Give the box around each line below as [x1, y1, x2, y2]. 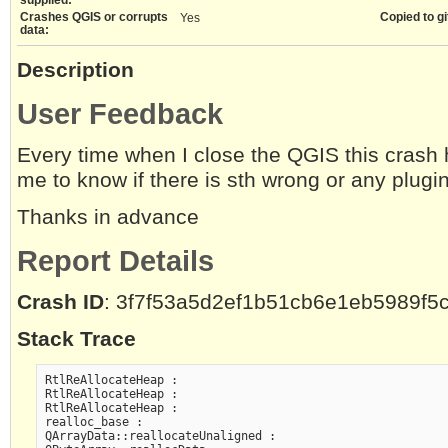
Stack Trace [17, 327, 136, 352]
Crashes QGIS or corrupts [20, 10, 168, 24]
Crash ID [17, 290, 104, 315]
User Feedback [17, 96, 223, 130]
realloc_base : [44, 414, 143, 429]
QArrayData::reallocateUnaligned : [44, 428, 276, 443]
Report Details [17, 243, 214, 277]
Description [17, 57, 134, 82]
